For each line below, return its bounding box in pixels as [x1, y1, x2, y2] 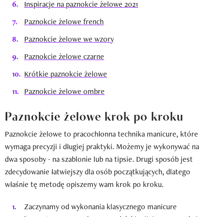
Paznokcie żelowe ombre [24, 86, 105, 96]
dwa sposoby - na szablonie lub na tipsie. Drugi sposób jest [5, 154, 193, 164]
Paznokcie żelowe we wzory [24, 33, 114, 44]
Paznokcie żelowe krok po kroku [5, 107, 184, 124]
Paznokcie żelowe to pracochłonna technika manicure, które [5, 128, 198, 139]
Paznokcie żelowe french [24, 16, 104, 27]
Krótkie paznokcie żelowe [24, 68, 107, 79]
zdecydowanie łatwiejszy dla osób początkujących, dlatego [5, 166, 190, 177]
